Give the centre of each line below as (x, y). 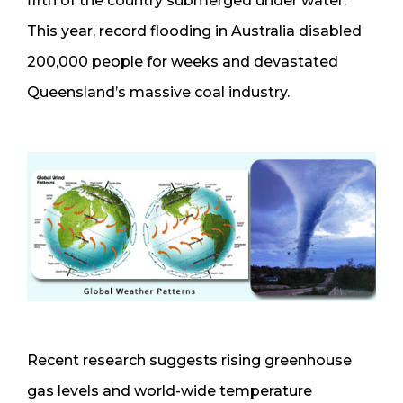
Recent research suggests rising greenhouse (189, 360)
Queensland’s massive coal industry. (158, 92)
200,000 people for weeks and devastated (183, 61)
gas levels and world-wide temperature (170, 390)
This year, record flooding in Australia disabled (194, 31)
